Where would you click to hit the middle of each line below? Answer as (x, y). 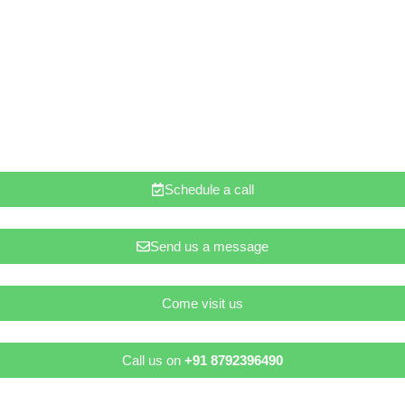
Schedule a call (209, 190)
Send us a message (209, 247)
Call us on (153, 361)
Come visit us (202, 304)
